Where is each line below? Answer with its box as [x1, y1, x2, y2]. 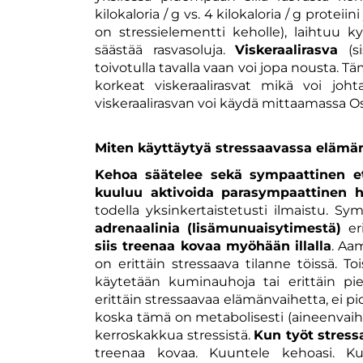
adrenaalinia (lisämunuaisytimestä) [95, 220, 342, 236]
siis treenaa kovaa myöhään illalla [95, 237, 332, 254]
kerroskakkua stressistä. [95, 327, 254, 343]
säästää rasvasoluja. [95, 41, 236, 58]
